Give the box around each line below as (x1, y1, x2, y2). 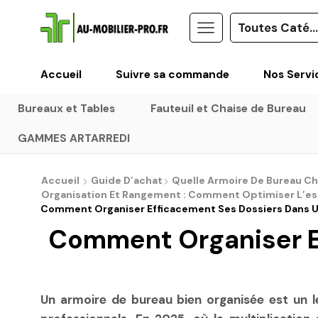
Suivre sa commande (116, 67, 229, 82)
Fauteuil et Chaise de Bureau (150, 101, 306, 116)
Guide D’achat (91, 173, 163, 187)
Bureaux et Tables (17, 101, 115, 116)
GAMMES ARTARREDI (17, 131, 130, 146)
